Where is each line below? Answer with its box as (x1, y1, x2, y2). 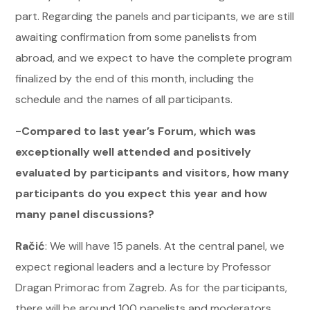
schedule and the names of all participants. (15, 92, 233, 107)
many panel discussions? (15, 207, 155, 221)
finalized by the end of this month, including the (15, 71, 255, 86)
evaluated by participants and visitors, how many (15, 165, 290, 180)
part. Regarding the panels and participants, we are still (15, 9, 295, 24)
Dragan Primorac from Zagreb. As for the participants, (15, 280, 288, 295)
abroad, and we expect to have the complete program (15, 51, 293, 65)
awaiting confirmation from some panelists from (15, 30, 257, 44)
